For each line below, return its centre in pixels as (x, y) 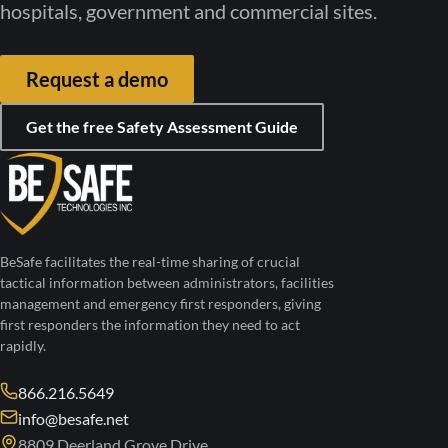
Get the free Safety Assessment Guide (162, 127)
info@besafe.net (73, 419)
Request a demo (97, 78)
